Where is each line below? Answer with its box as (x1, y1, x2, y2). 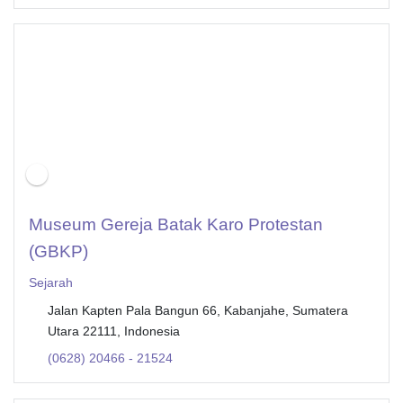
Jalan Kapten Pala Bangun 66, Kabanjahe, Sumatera (47, 303, 348, 318)
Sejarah (29, 275, 73, 291)
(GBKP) (29, 242, 88, 262)
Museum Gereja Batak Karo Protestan (29, 215, 323, 235)
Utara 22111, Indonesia (47, 324, 180, 339)
